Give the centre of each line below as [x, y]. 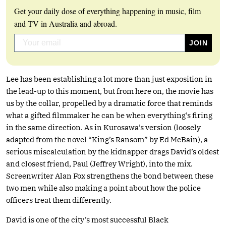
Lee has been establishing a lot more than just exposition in [109, 79]
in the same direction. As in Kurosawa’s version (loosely [103, 127]
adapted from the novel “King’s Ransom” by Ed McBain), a [107, 139]
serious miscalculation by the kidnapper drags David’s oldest [112, 151]
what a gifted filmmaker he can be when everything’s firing [109, 115]
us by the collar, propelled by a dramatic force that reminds [109, 103]
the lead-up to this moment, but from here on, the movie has [110, 91]
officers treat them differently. [59, 200]
